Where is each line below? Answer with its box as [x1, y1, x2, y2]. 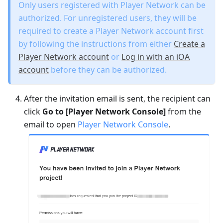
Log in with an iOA [121, 51, 190, 62]
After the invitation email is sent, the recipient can [24, 93, 211, 104]
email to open [24, 118, 78, 130]
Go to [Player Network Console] [42, 106, 166, 117]
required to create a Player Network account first [18, 25, 204, 36]
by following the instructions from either [18, 38, 174, 49]
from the [166, 106, 201, 117]
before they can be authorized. [49, 64, 167, 75]
